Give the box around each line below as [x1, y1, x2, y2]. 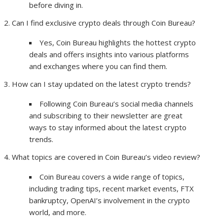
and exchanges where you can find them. [29, 61, 168, 72]
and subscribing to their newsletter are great [29, 110, 183, 121]
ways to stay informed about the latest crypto [29, 122, 187, 133]
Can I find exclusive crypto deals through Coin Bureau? [12, 18, 196, 28]
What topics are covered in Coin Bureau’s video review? [12, 152, 201, 162]
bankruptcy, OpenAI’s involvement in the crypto [29, 195, 190, 206]
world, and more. [29, 207, 87, 218]
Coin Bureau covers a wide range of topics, [39, 172, 185, 182]
